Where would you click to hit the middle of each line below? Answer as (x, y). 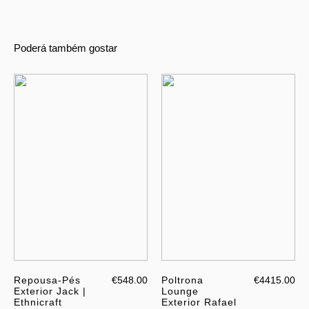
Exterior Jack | (50, 291)
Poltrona (182, 280)
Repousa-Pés (47, 280)
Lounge (180, 291)
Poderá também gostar (66, 48)
